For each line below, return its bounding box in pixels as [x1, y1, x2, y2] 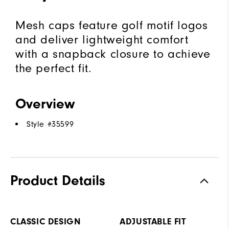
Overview [15, 96, 75, 112]
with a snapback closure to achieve [15, 47, 211, 61]
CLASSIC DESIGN [10, 216, 81, 227]
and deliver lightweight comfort [15, 32, 189, 47]
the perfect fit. [15, 61, 92, 76]
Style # [27, 120, 52, 129]
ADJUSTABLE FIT [120, 216, 186, 227]
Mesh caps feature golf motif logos [15, 18, 208, 33]
